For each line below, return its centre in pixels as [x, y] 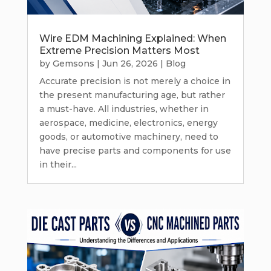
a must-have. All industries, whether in [124, 109]
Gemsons [73, 63]
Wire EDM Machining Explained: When [132, 38]
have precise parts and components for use [135, 150]
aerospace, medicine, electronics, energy [128, 122]
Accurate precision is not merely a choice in [135, 81]
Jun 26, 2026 [130, 63]
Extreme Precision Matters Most [119, 50]
